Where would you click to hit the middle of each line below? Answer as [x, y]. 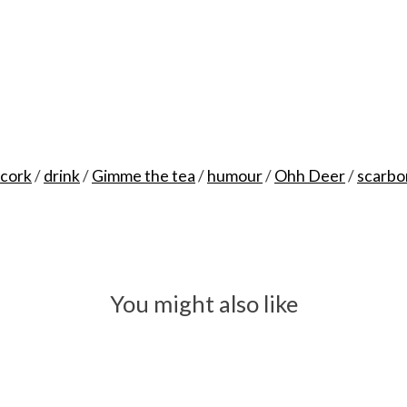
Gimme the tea [144, 175]
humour [235, 175]
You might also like [203, 304]
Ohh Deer [310, 175]
